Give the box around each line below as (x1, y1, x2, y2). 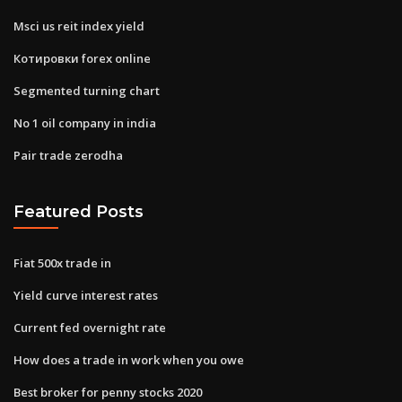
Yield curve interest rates (13, 286, 158, 303)
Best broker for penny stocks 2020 (13, 383, 202, 400)
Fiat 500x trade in (13, 254, 111, 271)
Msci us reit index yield (13, 17, 144, 34)
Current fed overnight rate (13, 319, 166, 336)
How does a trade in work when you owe (13, 351, 244, 368)
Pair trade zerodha (13, 146, 123, 163)
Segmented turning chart (13, 82, 160, 99)
